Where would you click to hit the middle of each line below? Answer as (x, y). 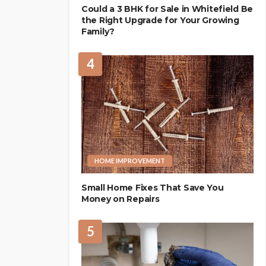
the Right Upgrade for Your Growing (160, 20)
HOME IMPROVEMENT (130, 160)
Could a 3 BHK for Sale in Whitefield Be (167, 9)
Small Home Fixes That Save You (153, 187)
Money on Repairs (121, 199)
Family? (98, 32)
